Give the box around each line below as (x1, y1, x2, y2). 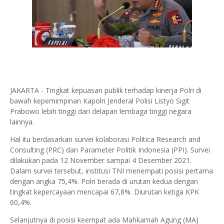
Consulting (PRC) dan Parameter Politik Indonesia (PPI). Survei (10, 145, 210, 154)
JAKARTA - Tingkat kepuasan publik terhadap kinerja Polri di (10, 85, 201, 95)
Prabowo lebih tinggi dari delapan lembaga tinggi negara (10, 106, 191, 116)
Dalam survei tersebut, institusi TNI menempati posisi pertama (10, 166, 213, 175)
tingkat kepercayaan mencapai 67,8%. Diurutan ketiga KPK (10, 187, 199, 196)
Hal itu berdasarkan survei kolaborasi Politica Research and (10, 134, 200, 144)
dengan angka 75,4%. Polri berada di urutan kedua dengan (10, 176, 198, 186)
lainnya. (10, 117, 34, 126)
